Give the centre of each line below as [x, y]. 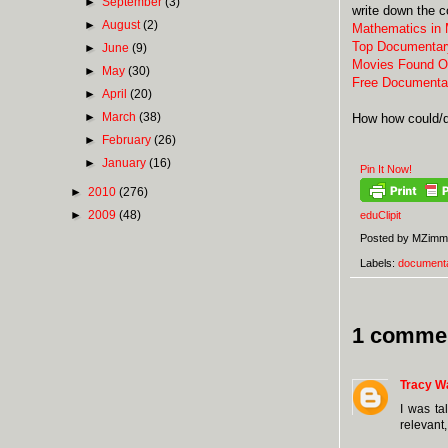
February [128, 139]
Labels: [379, 262]
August [123, 24]
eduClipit [380, 215]
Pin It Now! [386, 169]
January [126, 162]
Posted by [386, 238]
